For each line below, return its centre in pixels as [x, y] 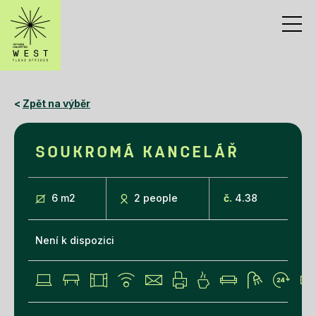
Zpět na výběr [56, 103]
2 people [156, 198]
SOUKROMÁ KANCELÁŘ [137, 153]
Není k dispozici [75, 240]
